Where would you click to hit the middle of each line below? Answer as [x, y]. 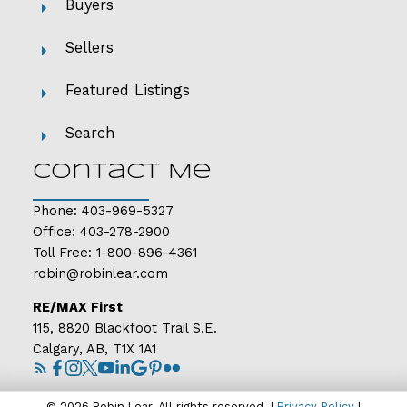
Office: [56, 231]
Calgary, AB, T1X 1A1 [94, 349]
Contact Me [122, 172]
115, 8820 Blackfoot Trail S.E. [124, 328]
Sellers [89, 47]
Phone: [57, 210]
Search [90, 133]
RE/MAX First [79, 308]
